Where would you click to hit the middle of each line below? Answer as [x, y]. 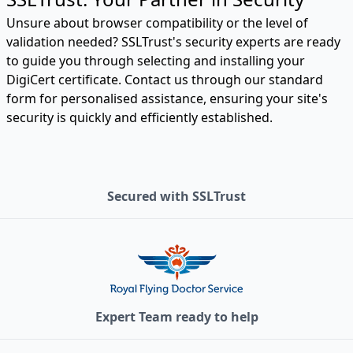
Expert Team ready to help [176, 317]
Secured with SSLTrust [176, 197]
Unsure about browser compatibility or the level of [157, 23]
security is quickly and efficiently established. [139, 118]
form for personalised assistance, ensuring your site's [167, 99]
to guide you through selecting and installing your [156, 61]
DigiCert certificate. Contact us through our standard [165, 80]
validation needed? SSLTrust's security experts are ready [173, 42]
